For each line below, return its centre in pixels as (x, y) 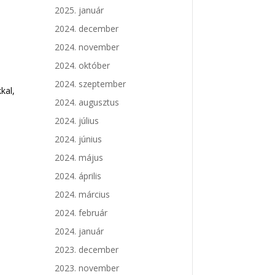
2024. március (83, 195)
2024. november (87, 47)
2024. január (79, 231)
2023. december (87, 250)
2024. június (79, 139)
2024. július (77, 121)
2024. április (78, 176)
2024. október (83, 66)
